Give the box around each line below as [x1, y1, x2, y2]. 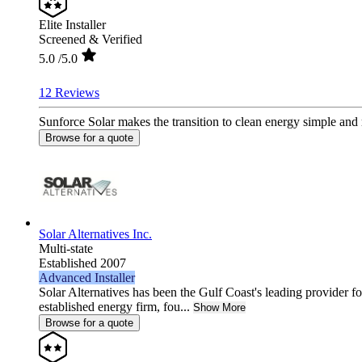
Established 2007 [39, 255, 126, 270]
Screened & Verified [39, 32, 142, 46]
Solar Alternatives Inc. [39, 226, 152, 241]
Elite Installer [39, 17, 106, 32]
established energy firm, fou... [39, 299, 190, 314]
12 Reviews [39, 85, 99, 99]
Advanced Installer [39, 270, 135, 284]
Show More [193, 301, 246, 314]
